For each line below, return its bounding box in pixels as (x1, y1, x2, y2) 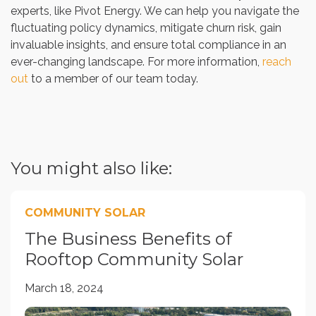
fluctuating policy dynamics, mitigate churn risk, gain (11, 20, 281, 35)
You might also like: (11, 157, 172, 178)
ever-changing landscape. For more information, (11, 54, 262, 68)
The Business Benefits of (25, 228, 232, 249)
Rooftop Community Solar (25, 248, 243, 269)
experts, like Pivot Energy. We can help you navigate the (11, 4, 299, 18)
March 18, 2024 (25, 281, 104, 295)
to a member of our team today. (28, 71, 198, 85)
